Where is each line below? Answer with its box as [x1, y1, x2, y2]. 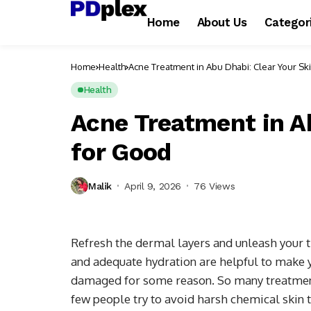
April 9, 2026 [124, 180, 181, 192]
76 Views [194, 180, 235, 192]
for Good [71, 137, 171, 167]
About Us [196, 15, 247, 29]
